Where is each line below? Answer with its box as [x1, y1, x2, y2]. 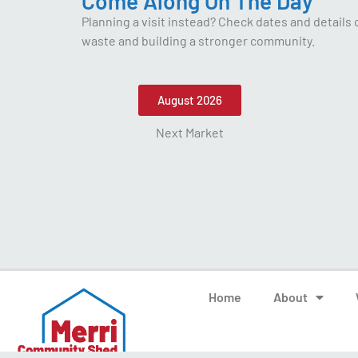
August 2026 [157, 93, 222, 108]
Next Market [155, 125, 224, 141]
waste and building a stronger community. [82, 32, 315, 48]
